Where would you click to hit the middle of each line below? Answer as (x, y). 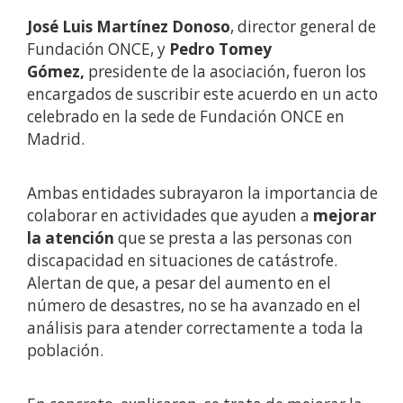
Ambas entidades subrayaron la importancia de (202, 193)
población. (65, 351)
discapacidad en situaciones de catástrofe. (182, 261)
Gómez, (58, 72)
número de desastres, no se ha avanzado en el (194, 306)
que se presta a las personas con (233, 238)
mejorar (345, 216)
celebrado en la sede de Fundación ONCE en (186, 117)
